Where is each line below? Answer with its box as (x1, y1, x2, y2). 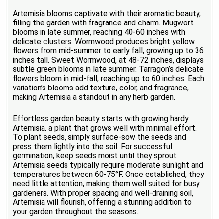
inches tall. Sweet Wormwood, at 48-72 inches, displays (13, 55, 204, 65)
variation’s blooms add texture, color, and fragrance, (13, 83, 189, 92)
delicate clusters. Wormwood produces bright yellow (13, 36, 195, 46)
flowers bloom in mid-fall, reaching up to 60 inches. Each (13, 73, 205, 83)
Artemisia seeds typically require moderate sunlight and (13, 160, 204, 170)
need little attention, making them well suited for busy (13, 179, 200, 189)
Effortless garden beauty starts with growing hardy (13, 114, 189, 124)
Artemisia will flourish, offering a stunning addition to (13, 197, 192, 207)
